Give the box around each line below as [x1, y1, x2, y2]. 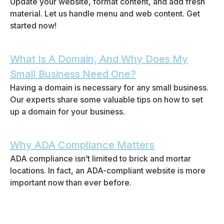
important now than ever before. [10, 177, 131, 187]
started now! [10, 20, 56, 30]
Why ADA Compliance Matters [10, 139, 154, 151]
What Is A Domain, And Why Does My [10, 53, 188, 65]
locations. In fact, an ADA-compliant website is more [10, 165, 205, 175]
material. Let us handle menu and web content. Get [10, 8, 200, 18]
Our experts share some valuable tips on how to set [10, 94, 203, 104]
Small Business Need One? [10, 68, 136, 80]
